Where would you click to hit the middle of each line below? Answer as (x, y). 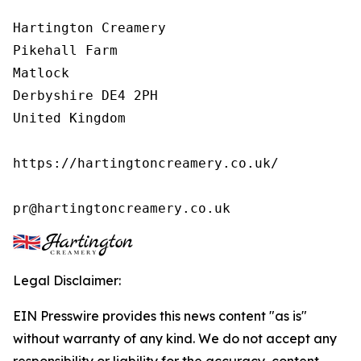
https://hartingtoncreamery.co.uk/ (146, 163)
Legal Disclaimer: (67, 280)
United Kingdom (69, 118)
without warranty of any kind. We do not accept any (175, 338)
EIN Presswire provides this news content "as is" (160, 316)
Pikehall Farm (65, 50)
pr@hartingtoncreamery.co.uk (122, 208)
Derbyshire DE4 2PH (85, 95)
